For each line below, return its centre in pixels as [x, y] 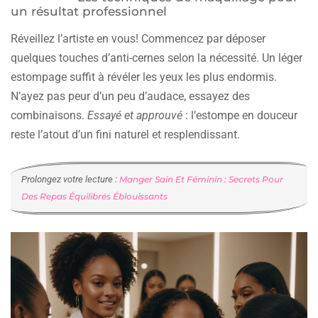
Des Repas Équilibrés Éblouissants [94, 197]
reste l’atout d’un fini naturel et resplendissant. [125, 135]
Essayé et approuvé [135, 116]
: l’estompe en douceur [240, 116]
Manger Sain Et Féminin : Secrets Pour [201, 180]
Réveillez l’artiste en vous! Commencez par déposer [138, 39]
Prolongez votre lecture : [70, 180]
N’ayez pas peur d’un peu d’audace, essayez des [130, 97]
